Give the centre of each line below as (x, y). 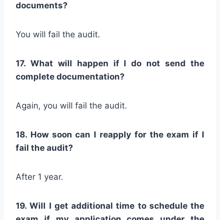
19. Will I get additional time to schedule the (110, 206)
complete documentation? (70, 76)
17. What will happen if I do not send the (110, 63)
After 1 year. (40, 177)
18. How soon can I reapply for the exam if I (110, 134)
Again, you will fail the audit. (71, 105)
